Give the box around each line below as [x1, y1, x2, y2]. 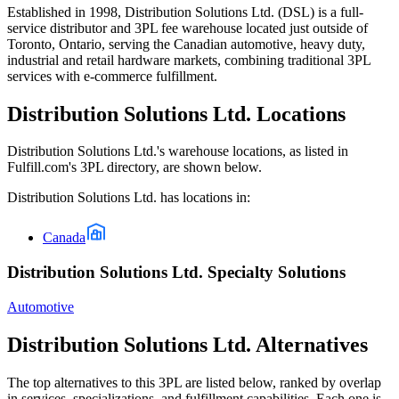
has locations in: [157, 190, 250, 206]
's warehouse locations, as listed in [157, 143, 348, 159]
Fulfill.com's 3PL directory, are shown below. [7, 159, 262, 175]
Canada [43, 230, 85, 246]
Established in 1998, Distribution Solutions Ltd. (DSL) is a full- [7, 4, 363, 20]
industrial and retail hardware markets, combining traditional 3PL [7, 52, 370, 68]
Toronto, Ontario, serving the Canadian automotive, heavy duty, [7, 36, 365, 52]
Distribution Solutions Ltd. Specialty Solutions [7, 263, 346, 282]
